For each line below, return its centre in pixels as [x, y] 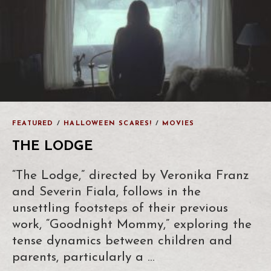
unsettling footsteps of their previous [120, 208]
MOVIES [178, 123]
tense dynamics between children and [122, 241]
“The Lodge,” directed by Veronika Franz [131, 175]
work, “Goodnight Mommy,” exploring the [132, 224]
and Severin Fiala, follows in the [106, 192]
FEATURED [33, 123]
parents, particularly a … [83, 257]
